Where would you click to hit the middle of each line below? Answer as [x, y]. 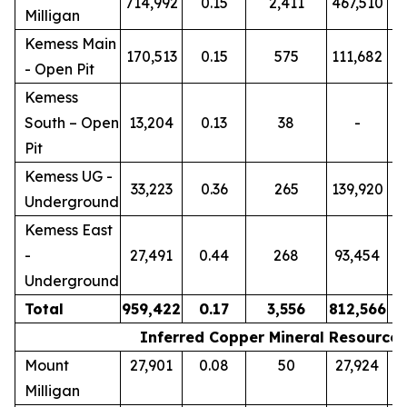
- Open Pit [60, 69]
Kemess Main [70, 44]
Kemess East [69, 230]
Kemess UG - [69, 176]
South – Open [72, 123]
